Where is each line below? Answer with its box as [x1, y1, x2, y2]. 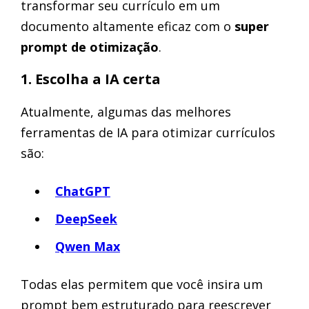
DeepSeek [55, 210, 117, 227]
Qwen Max [55, 238, 120, 255]
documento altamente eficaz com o [21, 18, 235, 34]
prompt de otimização [21, 39, 159, 55]
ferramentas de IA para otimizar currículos [21, 124, 275, 141]
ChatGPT [55, 183, 110, 199]
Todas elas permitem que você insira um [21, 276, 263, 292]
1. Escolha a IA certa [21, 70, 161, 88]
